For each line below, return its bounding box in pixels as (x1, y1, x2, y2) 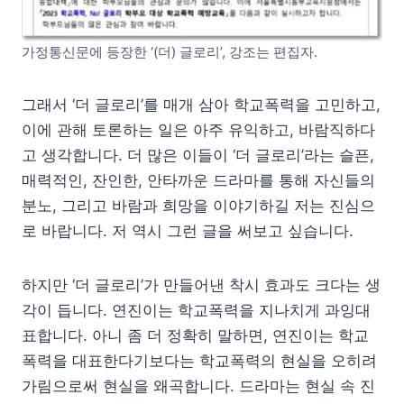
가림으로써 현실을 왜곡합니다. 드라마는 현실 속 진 (22, 376, 375, 395)
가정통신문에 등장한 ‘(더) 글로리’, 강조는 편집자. (22, 42, 317, 60)
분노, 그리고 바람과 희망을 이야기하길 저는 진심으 (22, 196, 375, 215)
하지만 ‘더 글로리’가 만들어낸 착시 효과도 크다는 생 (22, 275, 381, 294)
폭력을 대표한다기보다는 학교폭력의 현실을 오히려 (22, 351, 377, 370)
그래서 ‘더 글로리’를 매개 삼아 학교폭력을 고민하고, (22, 95, 381, 114)
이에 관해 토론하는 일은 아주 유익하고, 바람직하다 (22, 120, 375, 139)
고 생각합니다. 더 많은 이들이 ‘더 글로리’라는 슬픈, (22, 145, 374, 164)
